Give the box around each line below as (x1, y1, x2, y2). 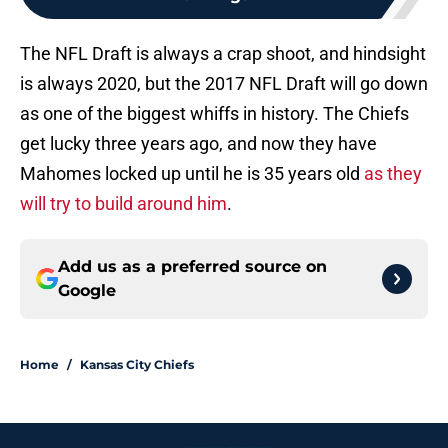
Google (58, 281, 116, 301)
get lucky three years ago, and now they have (20, 133, 377, 155)
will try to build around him (20, 193, 227, 215)
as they (364, 163, 422, 185)
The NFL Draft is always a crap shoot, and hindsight (20, 43, 426, 65)
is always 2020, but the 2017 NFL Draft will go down (20, 73, 428, 95)
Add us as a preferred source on (58, 257, 327, 277)
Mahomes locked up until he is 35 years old (20, 163, 364, 185)
